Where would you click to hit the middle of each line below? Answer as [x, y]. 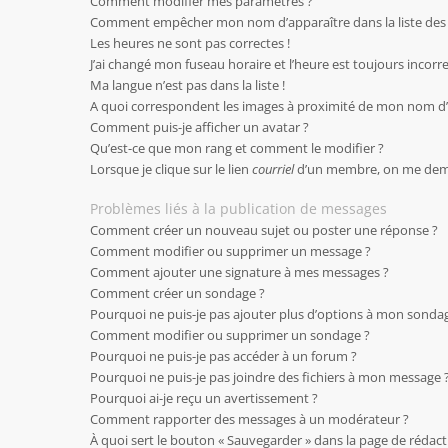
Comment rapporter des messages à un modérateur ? [249, 419]
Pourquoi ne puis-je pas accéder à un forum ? [223, 356]
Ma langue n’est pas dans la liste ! [187, 85]
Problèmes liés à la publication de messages [238, 208]
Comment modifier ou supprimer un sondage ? [230, 335]
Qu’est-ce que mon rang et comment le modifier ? [237, 148]
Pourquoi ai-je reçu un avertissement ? [204, 398]
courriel [273, 169]
